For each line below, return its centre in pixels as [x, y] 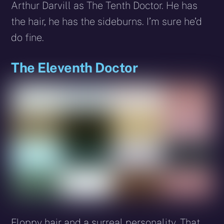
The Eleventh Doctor [74, 67]
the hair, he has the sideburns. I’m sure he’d [107, 21]
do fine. [28, 37]
